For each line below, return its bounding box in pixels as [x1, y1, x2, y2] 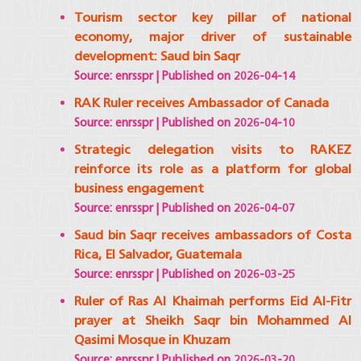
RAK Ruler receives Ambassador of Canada [74, 95, 329, 111]
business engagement [74, 180, 204, 197]
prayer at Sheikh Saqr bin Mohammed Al [74, 313, 351, 329]
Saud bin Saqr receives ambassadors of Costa [74, 227, 351, 243]
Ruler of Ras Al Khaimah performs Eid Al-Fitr [74, 293, 351, 309]
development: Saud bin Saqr [74, 48, 240, 64]
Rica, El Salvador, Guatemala [74, 247, 242, 263]
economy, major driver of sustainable [74, 29, 351, 45]
